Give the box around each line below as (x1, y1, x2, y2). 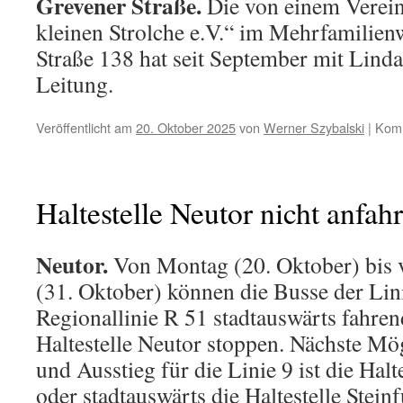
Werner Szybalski (264, 117, 364, 137)
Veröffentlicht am (36, 117, 132, 137)
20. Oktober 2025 (136, 117, 236, 137)
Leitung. (36, 67, 113, 99)
